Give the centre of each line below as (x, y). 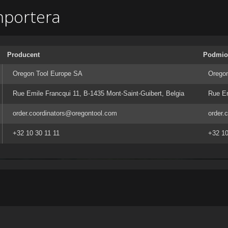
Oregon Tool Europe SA (48, 74)
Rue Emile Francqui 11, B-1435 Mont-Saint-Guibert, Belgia (98, 93)
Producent (23, 55)
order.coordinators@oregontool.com (65, 113)
